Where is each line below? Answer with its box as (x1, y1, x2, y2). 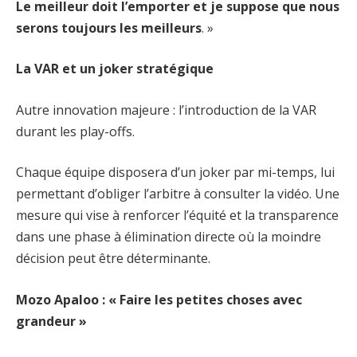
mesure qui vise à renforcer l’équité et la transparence (16, 206, 339, 225)
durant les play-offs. (16, 122, 135, 140)
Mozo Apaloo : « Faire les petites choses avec (16, 291, 302, 309)
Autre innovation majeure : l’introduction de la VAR (16, 100, 316, 119)
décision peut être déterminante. (16, 249, 210, 268)
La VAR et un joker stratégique (16, 60, 214, 78)
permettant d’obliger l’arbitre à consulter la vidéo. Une (16, 185, 339, 203)
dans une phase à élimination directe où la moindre (16, 228, 321, 246)
